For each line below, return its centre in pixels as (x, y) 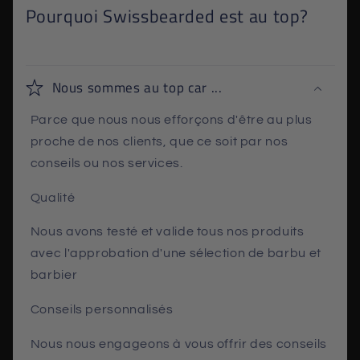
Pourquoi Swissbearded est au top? (167, 16)
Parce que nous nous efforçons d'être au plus (171, 119)
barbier (54, 275)
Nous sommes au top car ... (137, 88)
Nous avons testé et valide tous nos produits (167, 232)
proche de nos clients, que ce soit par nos (159, 141)
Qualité (53, 197)
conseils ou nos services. (106, 163)
